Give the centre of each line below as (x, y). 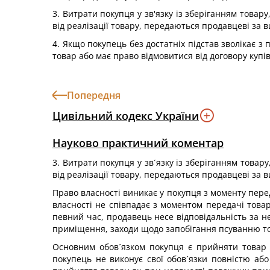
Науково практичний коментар (138, 143)
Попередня (94, 95)
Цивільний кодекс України (126, 115)
